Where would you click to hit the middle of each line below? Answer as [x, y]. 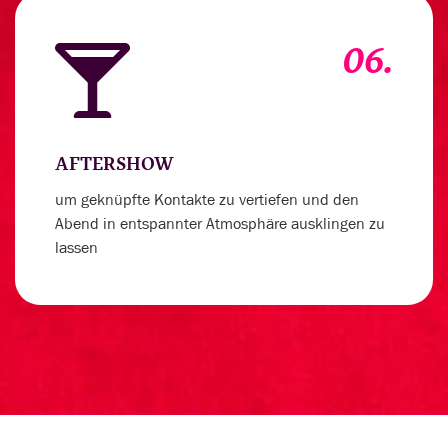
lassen [76, 248]
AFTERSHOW [114, 164]
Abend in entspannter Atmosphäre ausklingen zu [220, 224]
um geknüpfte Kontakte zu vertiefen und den [207, 200]
